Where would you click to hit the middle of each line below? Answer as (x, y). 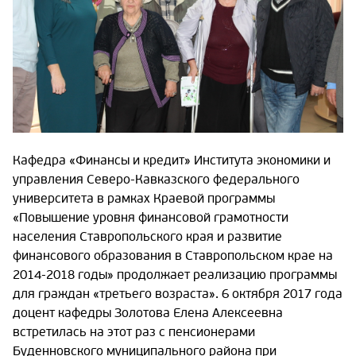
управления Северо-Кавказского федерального (156, 180)
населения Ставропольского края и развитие (147, 237)
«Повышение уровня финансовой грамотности (151, 218)
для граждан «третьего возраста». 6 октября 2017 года (178, 294)
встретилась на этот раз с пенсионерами (134, 333)
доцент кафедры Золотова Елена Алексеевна (148, 313)
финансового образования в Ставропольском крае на (173, 256)
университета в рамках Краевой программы (144, 199)
